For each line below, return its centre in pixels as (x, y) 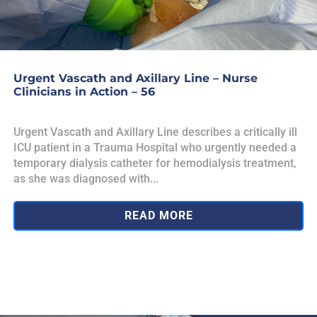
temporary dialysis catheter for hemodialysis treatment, (155, 163)
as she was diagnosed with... (86, 178)
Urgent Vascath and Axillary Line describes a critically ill (155, 132)
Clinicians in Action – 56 (84, 91)
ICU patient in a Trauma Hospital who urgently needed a (155, 147)
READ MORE (158, 215)
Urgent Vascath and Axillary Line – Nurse (136, 78)
